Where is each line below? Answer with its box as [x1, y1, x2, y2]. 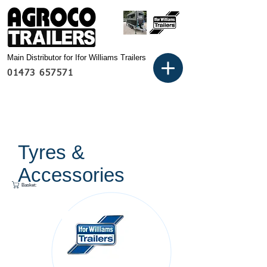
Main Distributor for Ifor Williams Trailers [7, 53, 146, 62]
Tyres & [18, 141, 85, 163]
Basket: [21, 181, 37, 188]
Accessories [18, 164, 125, 186]
